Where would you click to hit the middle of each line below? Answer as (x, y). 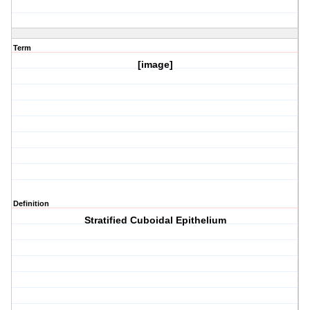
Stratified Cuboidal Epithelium (155, 220)
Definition (31, 204)
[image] (155, 65)
